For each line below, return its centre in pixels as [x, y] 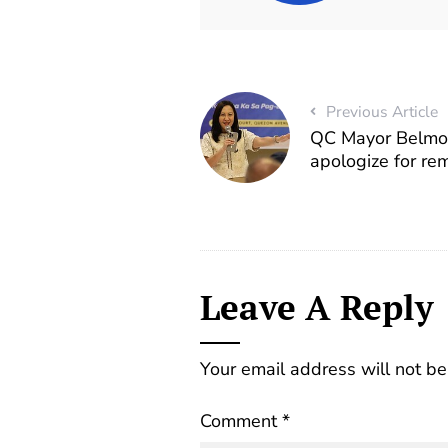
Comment [240, 420]
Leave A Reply [316, 306]
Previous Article [382, 111]
